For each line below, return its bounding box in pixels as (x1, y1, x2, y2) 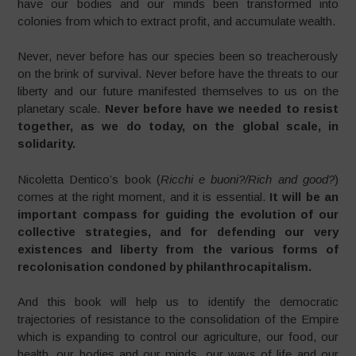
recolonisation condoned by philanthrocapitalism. (17, 259, 312, 273)
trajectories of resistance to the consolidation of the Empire (17, 312, 339, 326)
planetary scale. (17, 102, 105, 115)
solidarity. (17, 137, 76, 150)
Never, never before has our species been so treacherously (17, 49, 339, 63)
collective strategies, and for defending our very (17, 224, 339, 238)
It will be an (269, 189, 339, 203)
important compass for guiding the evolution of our (17, 207, 339, 221)
